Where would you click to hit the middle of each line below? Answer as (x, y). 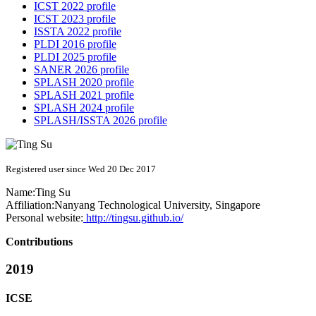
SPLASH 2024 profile (84, 108)
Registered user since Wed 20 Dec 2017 (81, 169)
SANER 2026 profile (81, 70)
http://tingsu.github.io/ (133, 218)
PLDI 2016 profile (75, 44)
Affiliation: (30, 205)
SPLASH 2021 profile (84, 95)
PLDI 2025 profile (75, 57)
